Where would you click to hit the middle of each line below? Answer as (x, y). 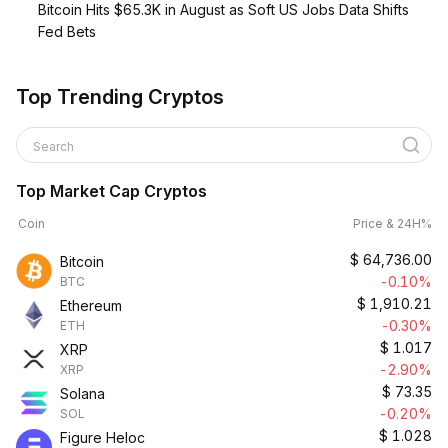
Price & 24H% (392, 223)
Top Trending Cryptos (120, 97)
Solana (82, 393)
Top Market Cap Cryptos (111, 191)
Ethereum (91, 305)
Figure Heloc (102, 437)
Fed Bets (67, 31)
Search (55, 146)
